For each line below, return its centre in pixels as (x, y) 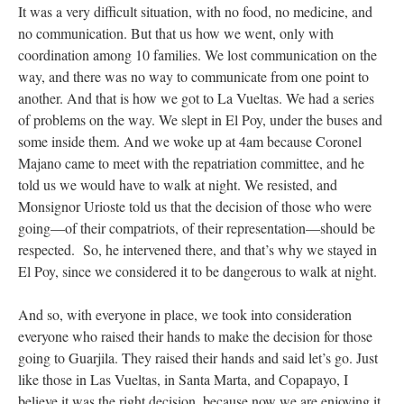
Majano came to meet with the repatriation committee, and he (191, 162)
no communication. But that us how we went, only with (176, 32)
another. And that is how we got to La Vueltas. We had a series (196, 97)
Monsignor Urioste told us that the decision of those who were (195, 206)
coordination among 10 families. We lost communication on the (197, 54)
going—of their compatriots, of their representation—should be (197, 227)
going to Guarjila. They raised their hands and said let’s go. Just (198, 357)
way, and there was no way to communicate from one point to (193, 76)
